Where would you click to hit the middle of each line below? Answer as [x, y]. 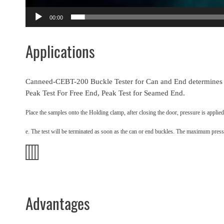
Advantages [58, 204]
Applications [60, 52]
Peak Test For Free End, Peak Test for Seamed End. [105, 93]
